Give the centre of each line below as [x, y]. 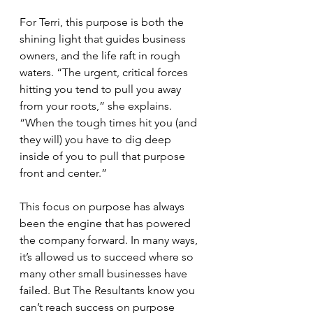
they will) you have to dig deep [97, 139]
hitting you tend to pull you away [102, 89]
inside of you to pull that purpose [104, 156]
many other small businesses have [105, 274]
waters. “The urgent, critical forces [105, 72]
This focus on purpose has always [103, 206]
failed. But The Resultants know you [109, 290]
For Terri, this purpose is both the [103, 22]
